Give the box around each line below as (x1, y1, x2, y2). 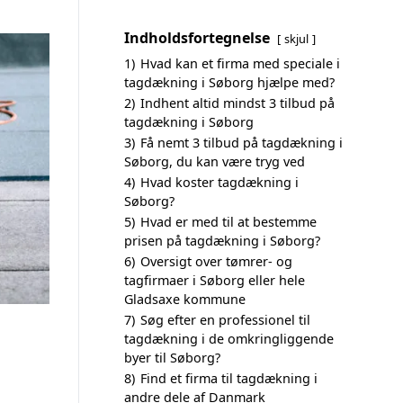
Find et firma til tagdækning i (140, 370, 318, 387)
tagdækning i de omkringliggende (124, 330, 334, 347)
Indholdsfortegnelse (124, 28, 270, 48)
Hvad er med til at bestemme (140, 213, 317, 230)
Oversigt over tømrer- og (140, 253, 292, 270)
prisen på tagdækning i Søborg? (124, 232, 320, 249)
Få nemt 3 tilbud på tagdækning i (140, 134, 343, 151)
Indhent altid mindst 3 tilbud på (140, 94, 335, 112)
